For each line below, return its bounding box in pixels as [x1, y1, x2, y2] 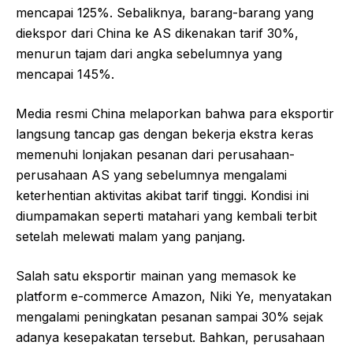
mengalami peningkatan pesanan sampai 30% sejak [16, 309, 323, 325]
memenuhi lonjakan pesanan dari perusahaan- [16, 147, 295, 163]
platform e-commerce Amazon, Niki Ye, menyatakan [16, 288, 332, 305]
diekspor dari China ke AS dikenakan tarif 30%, [16, 25, 299, 42]
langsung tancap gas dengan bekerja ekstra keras [16, 126, 314, 143]
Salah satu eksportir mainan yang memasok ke [16, 268, 296, 284]
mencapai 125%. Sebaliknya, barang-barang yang [16, 5, 314, 21]
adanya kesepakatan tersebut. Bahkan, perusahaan [16, 329, 325, 346]
